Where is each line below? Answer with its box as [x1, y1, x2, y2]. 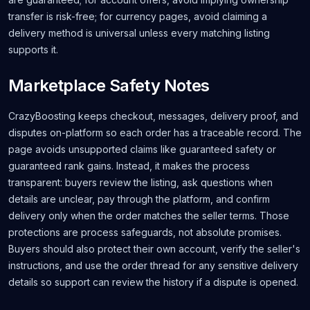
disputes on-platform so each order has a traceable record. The [8, 127, 302, 138]
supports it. [8, 44, 58, 55]
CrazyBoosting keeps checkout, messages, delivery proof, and [8, 110, 298, 122]
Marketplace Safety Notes [8, 75, 210, 95]
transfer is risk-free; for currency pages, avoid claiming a [8, 10, 267, 22]
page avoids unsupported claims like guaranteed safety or [8, 143, 276, 155]
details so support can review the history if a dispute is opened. [8, 276, 298, 288]
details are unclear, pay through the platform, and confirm [8, 193, 270, 205]
